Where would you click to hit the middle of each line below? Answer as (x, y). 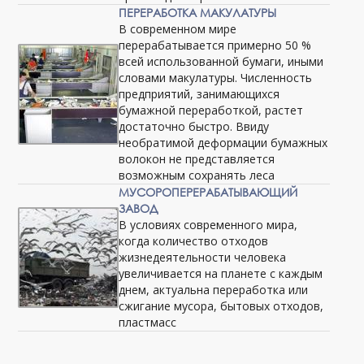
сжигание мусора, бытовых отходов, (221, 306)
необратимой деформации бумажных (223, 143)
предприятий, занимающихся (199, 94)
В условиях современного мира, (208, 225)
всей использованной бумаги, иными (221, 61)
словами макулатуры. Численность (216, 78)
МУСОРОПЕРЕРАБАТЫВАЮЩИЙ (208, 192)
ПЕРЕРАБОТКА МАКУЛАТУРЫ (198, 13)
